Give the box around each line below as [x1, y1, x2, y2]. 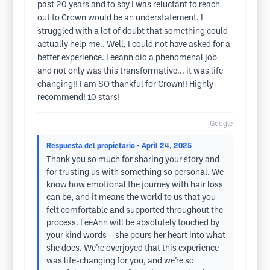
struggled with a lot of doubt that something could [37, 28, 228, 36]
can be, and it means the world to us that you [46, 194, 216, 202]
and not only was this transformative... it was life [37, 67, 223, 75]
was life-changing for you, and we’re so [46, 257, 194, 265]
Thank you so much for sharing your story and [46, 156, 219, 164]
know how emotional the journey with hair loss [46, 181, 223, 189]
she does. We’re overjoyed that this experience [46, 245, 219, 253]
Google [210, 121, 233, 127]
